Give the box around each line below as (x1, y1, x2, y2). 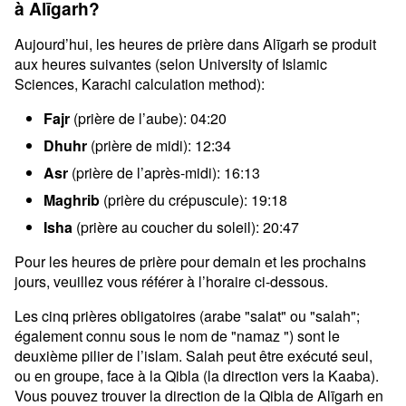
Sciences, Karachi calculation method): (14, 73, 265, 94)
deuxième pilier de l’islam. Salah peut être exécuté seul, (14, 345, 372, 366)
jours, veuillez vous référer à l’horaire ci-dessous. (14, 271, 328, 292)
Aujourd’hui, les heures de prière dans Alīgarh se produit (14, 34, 376, 54)
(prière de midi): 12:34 (87, 135, 231, 156)
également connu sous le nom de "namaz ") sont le (14, 325, 340, 346)
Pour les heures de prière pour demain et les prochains (14, 251, 366, 272)
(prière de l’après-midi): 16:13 (68, 162, 260, 183)
